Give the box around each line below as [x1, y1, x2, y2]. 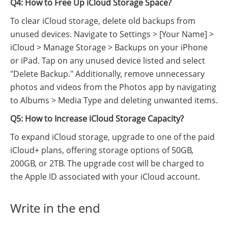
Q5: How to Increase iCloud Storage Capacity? [10, 112, 184, 124]
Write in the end [10, 199, 100, 216]
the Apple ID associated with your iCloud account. [10, 170, 200, 182]
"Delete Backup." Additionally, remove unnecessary [10, 68, 205, 79]
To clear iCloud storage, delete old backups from [10, 15, 195, 26]
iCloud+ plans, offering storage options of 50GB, [10, 144, 193, 156]
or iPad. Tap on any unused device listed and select [10, 54, 205, 66]
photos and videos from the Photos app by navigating [10, 81, 216, 93]
